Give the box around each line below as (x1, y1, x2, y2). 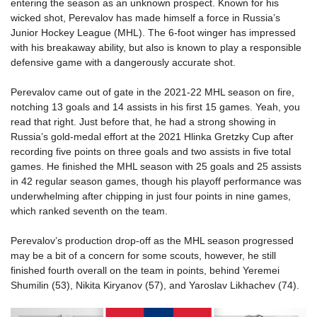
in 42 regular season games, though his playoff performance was (11, 175, 301, 187)
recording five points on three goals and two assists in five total (11, 146, 291, 157)
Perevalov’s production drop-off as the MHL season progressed (11, 235, 294, 246)
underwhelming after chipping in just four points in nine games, (11, 190, 291, 202)
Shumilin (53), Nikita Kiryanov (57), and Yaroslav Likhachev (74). (11, 279, 299, 291)
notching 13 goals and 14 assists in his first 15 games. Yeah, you (11, 101, 300, 113)
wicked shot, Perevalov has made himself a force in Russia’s (11, 12, 280, 23)
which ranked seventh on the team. (11, 205, 168, 217)
